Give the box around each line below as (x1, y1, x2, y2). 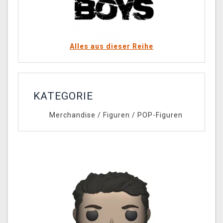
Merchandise (49, 111, 96, 119)
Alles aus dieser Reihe (70, 42, 153, 51)
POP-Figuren (137, 111, 183, 119)
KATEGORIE (33, 90, 93, 103)
